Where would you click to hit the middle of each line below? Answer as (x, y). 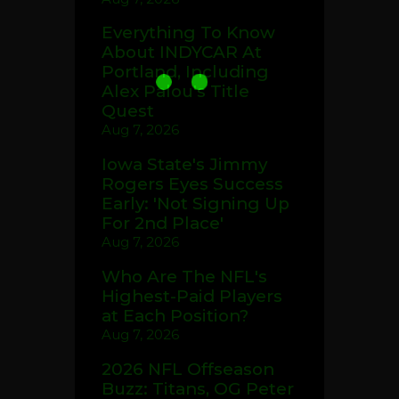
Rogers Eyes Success (192, 184)
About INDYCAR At (182, 53)
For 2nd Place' (163, 224)
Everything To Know (188, 33)
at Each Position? (175, 315)
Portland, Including (185, 72)
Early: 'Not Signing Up (195, 204)
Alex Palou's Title (175, 92)
